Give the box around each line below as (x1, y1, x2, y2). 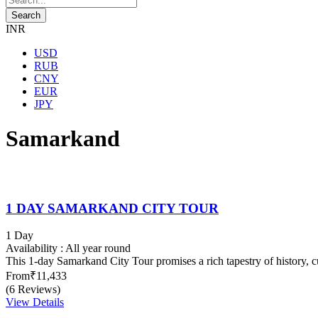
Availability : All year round (6, 242, 131, 255)
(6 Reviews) (6, 283, 60, 296)
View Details (6, 296, 64, 309)
